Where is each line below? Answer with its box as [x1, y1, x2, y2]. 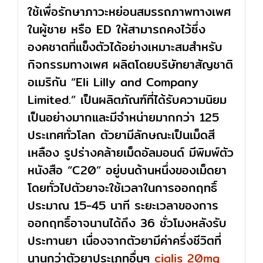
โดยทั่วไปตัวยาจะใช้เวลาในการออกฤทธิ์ [27, 178, 217, 197]
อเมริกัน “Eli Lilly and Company [27, 73, 198, 92]
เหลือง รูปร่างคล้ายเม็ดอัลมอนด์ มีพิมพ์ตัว [27, 143, 234, 162]
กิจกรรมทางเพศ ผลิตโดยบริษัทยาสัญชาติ [27, 55, 233, 74]
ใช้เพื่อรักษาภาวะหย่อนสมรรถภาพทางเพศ [27, 2, 231, 21]
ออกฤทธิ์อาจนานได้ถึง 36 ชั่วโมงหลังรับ [27, 214, 227, 232]
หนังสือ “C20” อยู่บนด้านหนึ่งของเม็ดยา [27, 161, 227, 180]
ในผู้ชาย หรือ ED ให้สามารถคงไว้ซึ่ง [27, 20, 205, 39]
